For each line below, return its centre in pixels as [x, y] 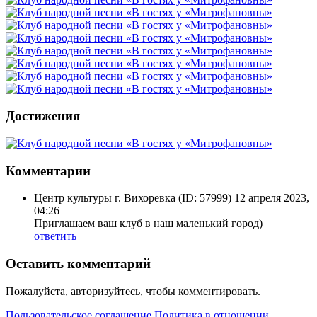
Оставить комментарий [78, 264]
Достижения [43, 116]
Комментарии [48, 171]
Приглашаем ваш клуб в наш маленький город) [148, 224]
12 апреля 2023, [272, 198]
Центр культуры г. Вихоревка [105, 198]
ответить [55, 236]
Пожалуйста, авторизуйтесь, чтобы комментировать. [133, 291]
